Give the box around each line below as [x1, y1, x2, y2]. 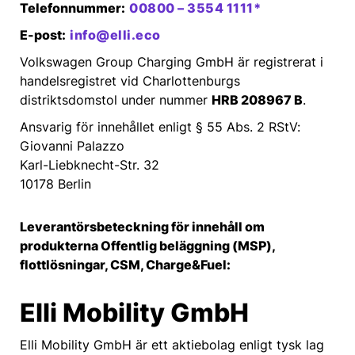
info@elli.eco [70, 27, 161, 43]
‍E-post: [20, 27, 66, 43]
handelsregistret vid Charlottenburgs [20, 73, 240, 89]
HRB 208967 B [212, 92, 303, 108]
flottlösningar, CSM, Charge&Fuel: [20, 257, 231, 273]
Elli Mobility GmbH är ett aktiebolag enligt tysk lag [20, 337, 324, 353]
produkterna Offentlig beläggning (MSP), [20, 238, 275, 254]
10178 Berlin [20, 176, 91, 192]
